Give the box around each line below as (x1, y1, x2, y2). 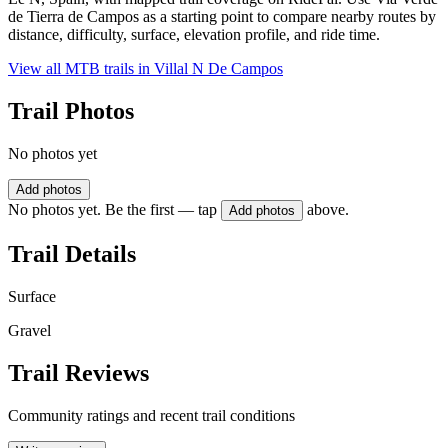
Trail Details (8, 240, 136, 267)
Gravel (8, 321, 51, 339)
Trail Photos (8, 98, 134, 125)
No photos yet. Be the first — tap (8, 201, 217, 219)
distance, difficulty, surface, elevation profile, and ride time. (8, 26, 380, 44)
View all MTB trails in (8, 60, 154, 78)
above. (307, 201, 349, 219)
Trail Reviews (8, 359, 149, 386)
